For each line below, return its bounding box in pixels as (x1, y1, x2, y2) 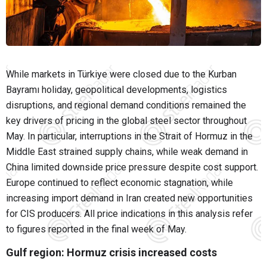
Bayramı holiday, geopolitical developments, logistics (6, 84, 227, 96)
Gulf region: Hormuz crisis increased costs (6, 246, 217, 259)
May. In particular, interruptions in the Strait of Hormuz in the (6, 131, 253, 142)
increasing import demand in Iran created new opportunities (6, 193, 253, 204)
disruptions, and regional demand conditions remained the (6, 100, 246, 111)
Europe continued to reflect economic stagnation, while (6, 177, 233, 189)
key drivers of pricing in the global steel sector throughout (6, 115, 247, 127)
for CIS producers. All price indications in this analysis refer (6, 208, 253, 220)
